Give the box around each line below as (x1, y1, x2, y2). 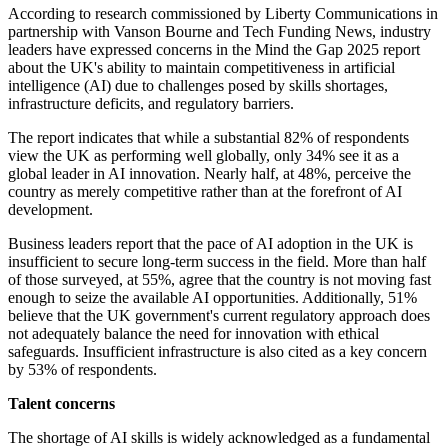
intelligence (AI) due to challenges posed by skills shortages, (8, 77, 388, 95)
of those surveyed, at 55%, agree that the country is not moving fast (8, 271, 431, 289)
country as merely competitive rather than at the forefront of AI (8, 183, 402, 201)
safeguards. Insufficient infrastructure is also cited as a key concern (8, 343, 427, 361)
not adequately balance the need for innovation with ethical (8, 325, 379, 343)
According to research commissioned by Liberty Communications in (8, 5, 438, 23)
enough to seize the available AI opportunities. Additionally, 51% (8, 289, 417, 307)
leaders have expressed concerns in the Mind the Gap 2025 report (8, 41, 420, 59)
